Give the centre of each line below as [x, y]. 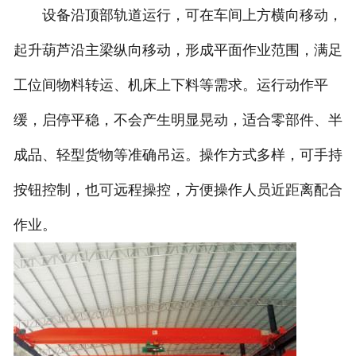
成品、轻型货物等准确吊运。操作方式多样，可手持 [178, 155]
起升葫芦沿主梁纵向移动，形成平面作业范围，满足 [178, 50]
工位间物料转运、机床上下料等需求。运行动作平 [170, 85]
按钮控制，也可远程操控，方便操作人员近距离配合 [178, 190]
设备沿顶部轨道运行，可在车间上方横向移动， [178, 15]
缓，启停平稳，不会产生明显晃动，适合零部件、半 [178, 120]
